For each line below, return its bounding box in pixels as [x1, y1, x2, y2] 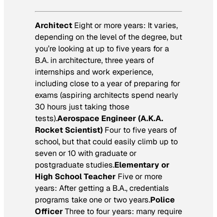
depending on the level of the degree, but [35, 31, 182, 42]
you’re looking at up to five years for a [35, 43, 169, 54]
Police [150, 194, 175, 205]
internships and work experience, [35, 66, 153, 77]
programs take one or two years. [35, 194, 150, 205]
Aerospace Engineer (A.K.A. [57, 113, 163, 124]
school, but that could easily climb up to [35, 136, 178, 147]
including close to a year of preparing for [35, 78, 180, 89]
